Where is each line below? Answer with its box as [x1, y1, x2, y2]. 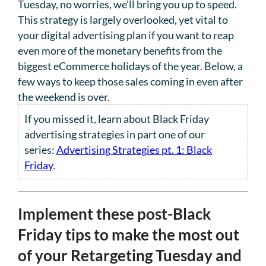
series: [24, 143, 56, 157]
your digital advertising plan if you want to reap [18, 28, 234, 42]
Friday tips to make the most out [18, 225, 239, 245]
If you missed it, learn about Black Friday [24, 112, 209, 126]
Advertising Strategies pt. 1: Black [56, 143, 212, 157]
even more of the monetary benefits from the [18, 44, 222, 58]
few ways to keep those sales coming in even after [18, 75, 243, 88]
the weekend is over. [18, 90, 110, 104]
